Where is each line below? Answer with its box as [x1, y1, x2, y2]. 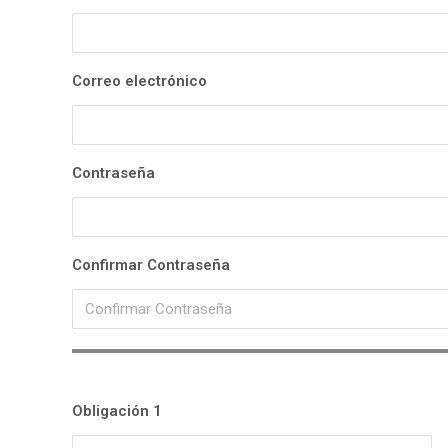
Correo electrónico [72, 72, 207, 91]
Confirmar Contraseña [72, 256, 230, 275]
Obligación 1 [72, 402, 162, 421]
